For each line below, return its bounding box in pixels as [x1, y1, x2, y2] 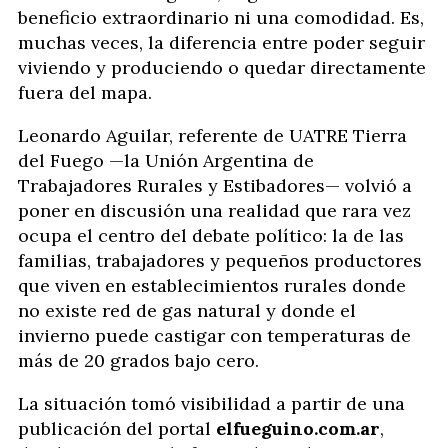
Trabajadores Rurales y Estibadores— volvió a [18, 174, 412, 197]
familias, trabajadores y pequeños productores [18, 249, 422, 272]
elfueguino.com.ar [216, 417, 380, 440]
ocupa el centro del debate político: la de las [18, 224, 404, 247]
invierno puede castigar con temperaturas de [18, 324, 411, 347]
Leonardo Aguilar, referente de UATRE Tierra [18, 124, 407, 147]
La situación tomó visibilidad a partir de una [18, 392, 405, 415]
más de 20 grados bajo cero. [18, 349, 259, 372]
